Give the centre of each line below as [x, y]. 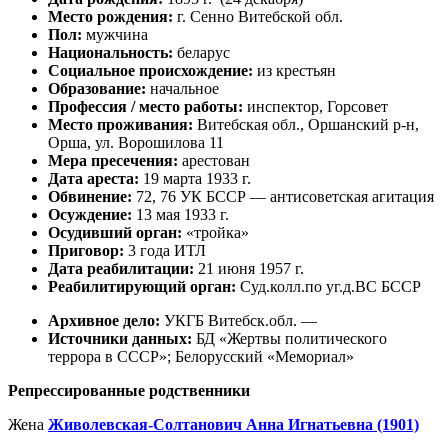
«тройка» [215, 232]
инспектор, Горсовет [315, 106]
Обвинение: [90, 196]
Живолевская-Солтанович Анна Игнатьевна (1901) [233, 424]
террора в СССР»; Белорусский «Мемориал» [201, 356]
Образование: [97, 88]
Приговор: [86, 250]
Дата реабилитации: [121, 268]
